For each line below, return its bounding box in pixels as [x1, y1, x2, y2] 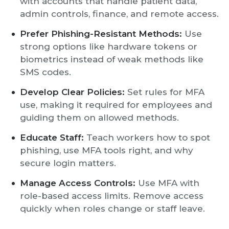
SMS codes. [20, 67, 71, 77]
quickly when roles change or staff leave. [20, 203, 205, 214]
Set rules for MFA [125, 87, 204, 97]
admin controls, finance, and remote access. [20, 9, 219, 19]
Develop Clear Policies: [20, 87, 125, 97]
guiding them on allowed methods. [20, 112, 179, 123]
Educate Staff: [20, 132, 84, 143]
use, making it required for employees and [20, 100, 212, 110]
